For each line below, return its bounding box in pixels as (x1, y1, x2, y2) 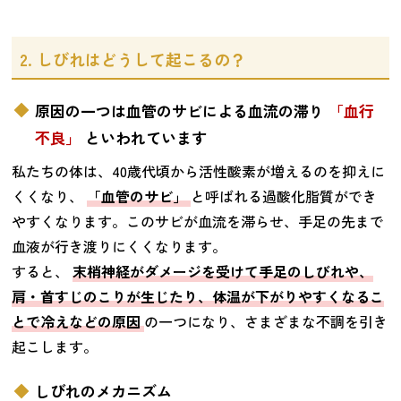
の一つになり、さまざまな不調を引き (144, 311, 388, 333)
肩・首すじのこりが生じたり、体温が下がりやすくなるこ (12, 286, 385, 308)
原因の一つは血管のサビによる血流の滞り (34, 98, 328, 122)
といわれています (84, 125, 207, 149)
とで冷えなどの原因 (12, 311, 145, 333)
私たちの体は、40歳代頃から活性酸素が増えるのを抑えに (12, 160, 386, 183)
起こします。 (12, 336, 98, 358)
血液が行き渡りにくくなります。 (12, 235, 227, 258)
